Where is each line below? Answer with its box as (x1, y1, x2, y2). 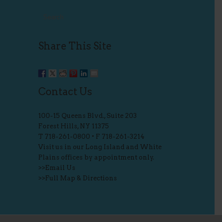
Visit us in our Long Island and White (38, 143, 162, 151)
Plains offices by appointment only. (38, 154, 154, 161)
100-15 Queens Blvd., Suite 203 (38, 112, 137, 119)
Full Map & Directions (45, 174, 117, 182)
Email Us (45, 164, 75, 171)
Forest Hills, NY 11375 (38, 122, 109, 130)
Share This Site (38, 40, 111, 52)
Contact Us (38, 86, 92, 98)
